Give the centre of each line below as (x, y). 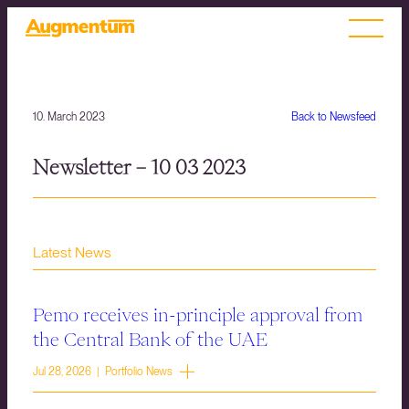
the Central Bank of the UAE (150, 339)
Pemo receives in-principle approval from (198, 315)
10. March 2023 (69, 117)
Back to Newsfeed (334, 117)
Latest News (72, 253)
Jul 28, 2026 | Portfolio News (103, 372)
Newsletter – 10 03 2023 (139, 168)
